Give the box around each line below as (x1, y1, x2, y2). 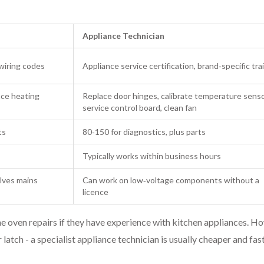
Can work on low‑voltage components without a (82, 175, 259, 186)
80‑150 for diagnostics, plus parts (82, 127, 206, 137)
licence (82, 187, 108, 197)
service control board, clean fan (82, 103, 197, 113)
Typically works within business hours (82, 151, 221, 161)
